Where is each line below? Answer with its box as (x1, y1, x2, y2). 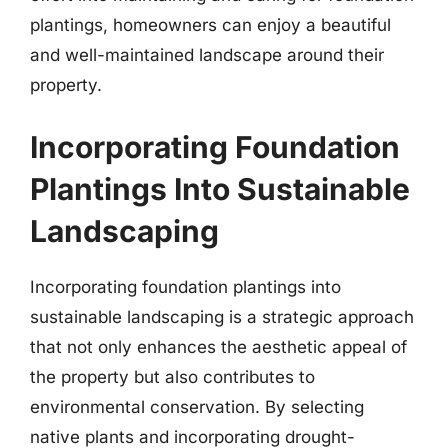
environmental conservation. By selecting (30, 396, 364, 417)
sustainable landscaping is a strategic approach (30, 306, 414, 327)
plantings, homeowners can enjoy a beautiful (30, 15, 391, 35)
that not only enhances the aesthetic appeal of (30, 336, 407, 357)
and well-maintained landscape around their (30, 45, 384, 65)
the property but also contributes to (30, 366, 315, 387)
